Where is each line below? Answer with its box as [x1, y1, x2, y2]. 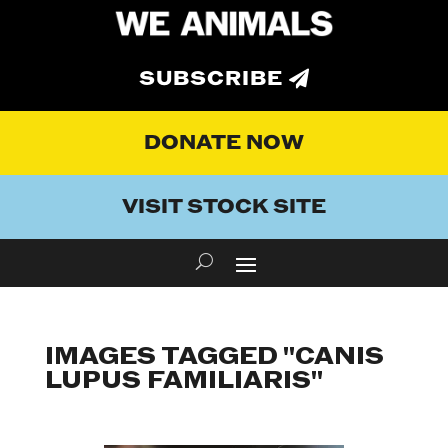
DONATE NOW [144, 130, 304, 157]
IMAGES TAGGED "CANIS [44, 341, 384, 373]
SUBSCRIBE [139, 66, 283, 93]
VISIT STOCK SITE [122, 194, 326, 221]
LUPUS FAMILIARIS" [44, 365, 323, 397]
